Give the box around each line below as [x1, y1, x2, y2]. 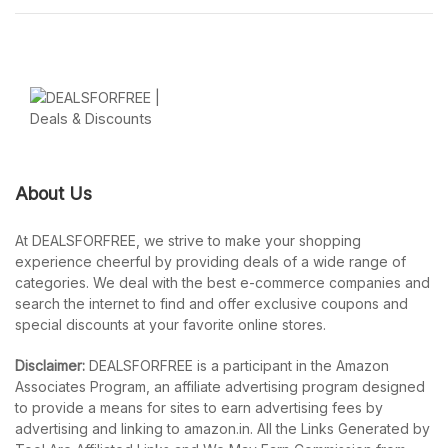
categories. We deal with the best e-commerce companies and [15, 274, 430, 291]
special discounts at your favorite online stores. [15, 316, 326, 333]
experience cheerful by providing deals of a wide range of [15, 253, 406, 270]
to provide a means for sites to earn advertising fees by [15, 399, 383, 416]
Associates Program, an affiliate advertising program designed [15, 378, 425, 395]
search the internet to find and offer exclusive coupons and [15, 295, 408, 312]
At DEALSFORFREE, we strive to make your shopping [15, 232, 361, 249]
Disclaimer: [15, 357, 85, 374]
